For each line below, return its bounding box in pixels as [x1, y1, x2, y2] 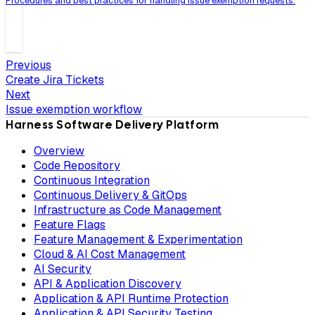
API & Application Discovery [34, 276, 181, 292]
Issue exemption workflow [6, 102, 142, 117]
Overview [34, 143, 84, 159]
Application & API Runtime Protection [34, 291, 229, 307]
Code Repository [34, 158, 120, 174]
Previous [6, 58, 51, 73]
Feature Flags [34, 217, 105, 233]
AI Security [34, 262, 91, 277]
